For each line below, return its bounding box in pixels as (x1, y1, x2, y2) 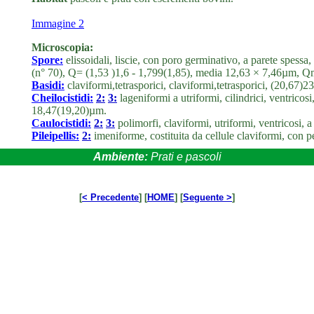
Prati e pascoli (150, 151, 221, 163)
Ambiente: (93, 151, 151, 163)
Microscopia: (32, 41, 93, 53)
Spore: (32, 54, 63, 66)
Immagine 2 (32, 18, 84, 29)
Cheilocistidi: (32, 92, 93, 104)
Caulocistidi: (32, 117, 91, 129)
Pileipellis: (32, 130, 79, 142)
